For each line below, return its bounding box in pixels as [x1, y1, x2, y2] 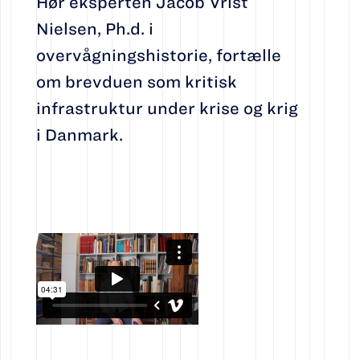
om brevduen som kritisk [35, 71, 237, 93]
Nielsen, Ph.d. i [35, 18, 153, 40]
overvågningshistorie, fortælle [35, 44, 281, 67]
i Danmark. [35, 124, 123, 146]
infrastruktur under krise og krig [35, 97, 298, 120]
